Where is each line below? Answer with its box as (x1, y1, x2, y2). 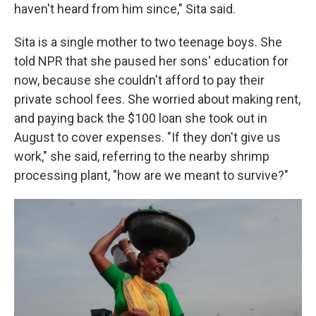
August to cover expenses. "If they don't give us (14, 130, 281, 145)
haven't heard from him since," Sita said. (14, 1, 236, 16)
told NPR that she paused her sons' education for (14, 54, 288, 68)
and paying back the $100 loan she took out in (14, 111, 267, 126)
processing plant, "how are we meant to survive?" (14, 168, 288, 183)
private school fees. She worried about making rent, (14, 92, 300, 107)
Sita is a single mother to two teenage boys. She (14, 35, 282, 49)
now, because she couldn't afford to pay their (14, 73, 265, 87)
